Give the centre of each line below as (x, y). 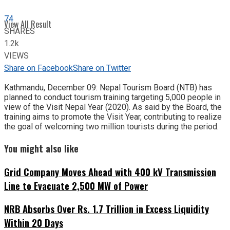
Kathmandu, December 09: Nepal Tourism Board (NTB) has (108, 88)
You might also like (41, 148)
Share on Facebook (39, 69)
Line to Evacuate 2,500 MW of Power (76, 185)
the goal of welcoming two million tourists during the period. (111, 127)
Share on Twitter (102, 69)
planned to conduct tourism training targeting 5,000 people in (112, 98)
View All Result (28, 24)
